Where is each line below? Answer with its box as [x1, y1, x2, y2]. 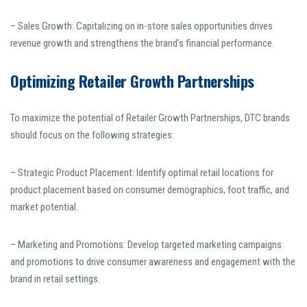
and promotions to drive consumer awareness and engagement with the [10, 256, 295, 269]
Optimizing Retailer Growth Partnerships [10, 70, 254, 93]
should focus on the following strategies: [10, 129, 174, 142]
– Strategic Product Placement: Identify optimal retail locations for [10, 167, 273, 180]
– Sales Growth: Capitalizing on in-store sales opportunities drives [10, 20, 273, 33]
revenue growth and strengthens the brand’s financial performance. [10, 37, 274, 50]
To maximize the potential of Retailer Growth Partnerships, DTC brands [10, 112, 290, 125]
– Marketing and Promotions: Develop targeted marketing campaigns [10, 238, 282, 251]
